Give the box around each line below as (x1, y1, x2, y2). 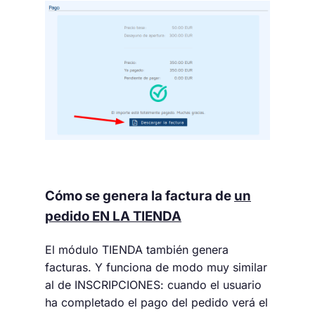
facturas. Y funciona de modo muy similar (45, 260, 267, 275)
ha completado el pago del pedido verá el (45, 295, 268, 310)
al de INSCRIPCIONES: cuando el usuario (45, 278, 262, 292)
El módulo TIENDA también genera (45, 243, 229, 257)
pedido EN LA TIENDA (45, 207, 181, 224)
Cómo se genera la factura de (45, 187, 234, 204)
